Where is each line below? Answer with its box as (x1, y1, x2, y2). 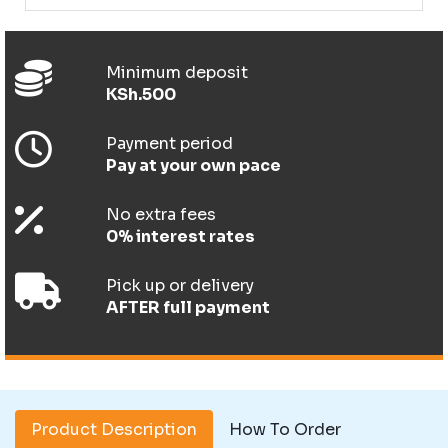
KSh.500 (106, 84, 177, 106)
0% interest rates (106, 226, 256, 248)
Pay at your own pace (106, 155, 282, 177)
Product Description (31, 419, 197, 441)
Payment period (106, 133, 234, 155)
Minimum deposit (106, 62, 249, 84)
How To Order (229, 419, 341, 441)
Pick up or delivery (106, 275, 255, 297)
